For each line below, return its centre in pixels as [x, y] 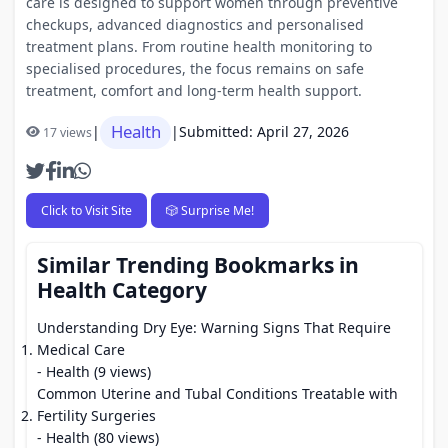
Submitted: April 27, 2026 [264, 131]
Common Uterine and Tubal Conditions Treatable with [217, 393]
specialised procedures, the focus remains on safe [194, 68]
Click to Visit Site [86, 210]
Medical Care [81, 349]
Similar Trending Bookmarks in [198, 265]
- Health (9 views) [94, 371]
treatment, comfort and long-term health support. [193, 90]
